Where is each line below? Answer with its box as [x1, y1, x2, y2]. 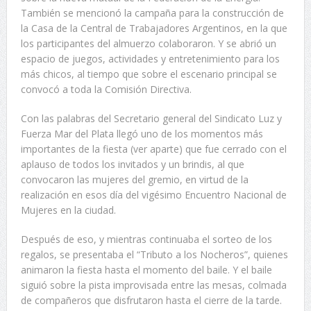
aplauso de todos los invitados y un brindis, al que [20, 158, 244, 171]
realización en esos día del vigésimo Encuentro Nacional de [20, 188, 287, 202]
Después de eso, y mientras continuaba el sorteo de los [20, 233, 272, 246]
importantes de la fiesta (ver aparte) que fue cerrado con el [20, 142, 287, 156]
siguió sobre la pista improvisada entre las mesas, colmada [20, 278, 287, 292]
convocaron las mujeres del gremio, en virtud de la [20, 173, 249, 187]
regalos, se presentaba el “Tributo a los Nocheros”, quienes [20, 248, 288, 262]
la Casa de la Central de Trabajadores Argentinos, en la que [20, 22, 287, 35]
